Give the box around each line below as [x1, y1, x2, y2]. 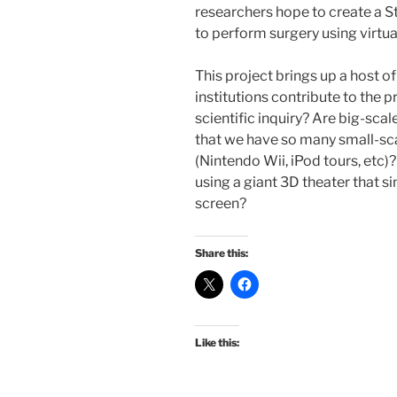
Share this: [195, 246, 248, 261]
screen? [195, 195, 246, 213]
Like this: [195, 336, 239, 350]
